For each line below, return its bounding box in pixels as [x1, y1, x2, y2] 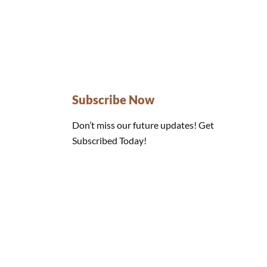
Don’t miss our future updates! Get [72, 119, 215, 131]
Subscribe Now [72, 92, 155, 107]
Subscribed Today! [72, 135, 147, 147]
